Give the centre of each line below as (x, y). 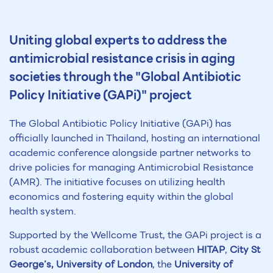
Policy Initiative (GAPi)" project (101, 95)
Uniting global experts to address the (118, 41)
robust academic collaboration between (103, 249)
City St (245, 249)
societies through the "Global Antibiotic (125, 77)
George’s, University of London (81, 264)
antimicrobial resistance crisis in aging (122, 59)
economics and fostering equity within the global (121, 197)
